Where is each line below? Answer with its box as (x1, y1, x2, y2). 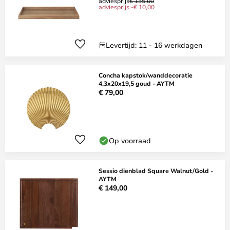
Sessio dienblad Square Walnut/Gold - (99, 166, 213, 175)
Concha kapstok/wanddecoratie (99, 71, 193, 79)
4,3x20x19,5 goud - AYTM (99, 79, 175, 87)
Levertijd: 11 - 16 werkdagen (106, 40, 202, 50)
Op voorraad (109, 136, 151, 145)
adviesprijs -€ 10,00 (99, 3, 155, 11)
